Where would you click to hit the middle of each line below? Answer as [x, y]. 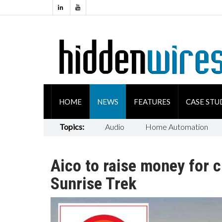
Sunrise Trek [94, 183]
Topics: [72, 127]
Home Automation [176, 127]
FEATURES [152, 102]
